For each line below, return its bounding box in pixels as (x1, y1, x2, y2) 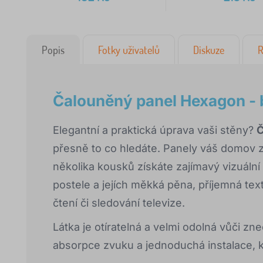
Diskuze (193, 43, 224, 57)
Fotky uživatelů (98, 43, 160, 57)
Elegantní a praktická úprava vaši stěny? (53, 124, 257, 137)
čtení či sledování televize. (53, 197, 185, 210)
